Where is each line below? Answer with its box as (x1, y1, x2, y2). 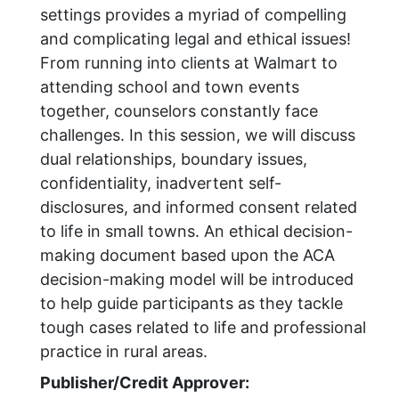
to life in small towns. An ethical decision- (40, 222, 353, 241)
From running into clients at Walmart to (40, 53, 338, 73)
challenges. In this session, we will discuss (40, 126, 355, 145)
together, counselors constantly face (40, 102, 318, 121)
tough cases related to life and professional (40, 318, 366, 338)
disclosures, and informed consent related (40, 198, 357, 217)
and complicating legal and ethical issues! (40, 29, 351, 49)
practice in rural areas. (40, 342, 208, 362)
